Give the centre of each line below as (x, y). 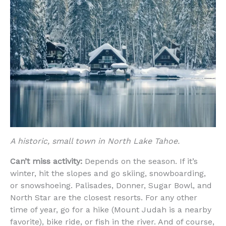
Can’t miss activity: (46, 161)
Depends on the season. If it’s (140, 161)
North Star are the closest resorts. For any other (104, 197)
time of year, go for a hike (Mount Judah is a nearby (111, 209)
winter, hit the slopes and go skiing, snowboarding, (108, 173)
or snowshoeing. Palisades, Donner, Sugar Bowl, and (111, 185)
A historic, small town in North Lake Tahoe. (95, 141)
